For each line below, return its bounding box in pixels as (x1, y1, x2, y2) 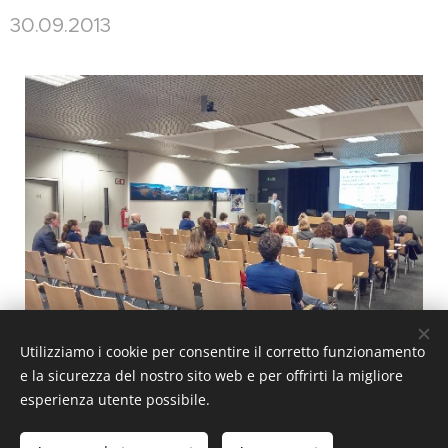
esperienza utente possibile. (20, 390, 210, 409)
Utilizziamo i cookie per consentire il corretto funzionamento (20, 342, 425, 361)
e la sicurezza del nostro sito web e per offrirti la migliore (20, 366, 403, 385)
